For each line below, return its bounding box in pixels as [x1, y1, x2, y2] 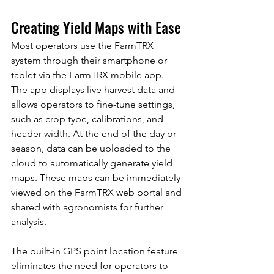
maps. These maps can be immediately [11, 171, 183, 183]
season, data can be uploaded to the [11, 142, 173, 154]
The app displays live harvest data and [11, 83, 177, 95]
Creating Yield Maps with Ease [11, 15, 181, 38]
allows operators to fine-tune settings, [11, 98, 177, 110]
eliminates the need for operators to [11, 259, 171, 272]
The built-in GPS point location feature [11, 245, 180, 257]
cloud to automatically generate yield [11, 157, 175, 169]
